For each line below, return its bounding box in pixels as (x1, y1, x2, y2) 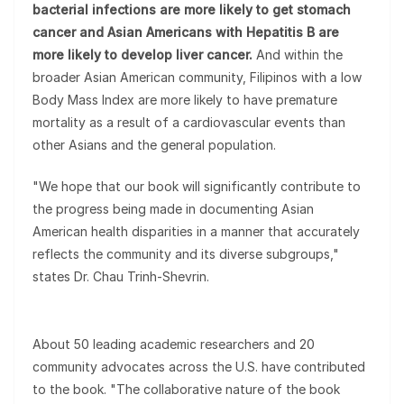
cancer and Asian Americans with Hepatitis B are (32, 24, 339, 40)
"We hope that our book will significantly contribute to (32, 179, 361, 194)
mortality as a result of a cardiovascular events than (32, 115, 345, 130)
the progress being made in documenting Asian (32, 201, 314, 216)
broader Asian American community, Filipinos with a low (32, 69, 362, 85)
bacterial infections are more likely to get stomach (32, 2, 351, 17)
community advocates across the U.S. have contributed (32, 359, 365, 374)
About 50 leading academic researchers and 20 (32, 336, 315, 352)
